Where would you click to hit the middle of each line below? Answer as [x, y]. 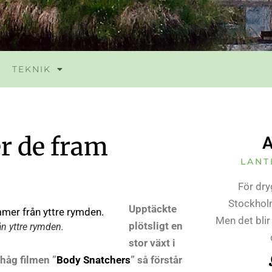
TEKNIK [32, 69]
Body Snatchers [93, 260]
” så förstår [156, 260]
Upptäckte [153, 209]
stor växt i [152, 243]
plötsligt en [156, 226]
